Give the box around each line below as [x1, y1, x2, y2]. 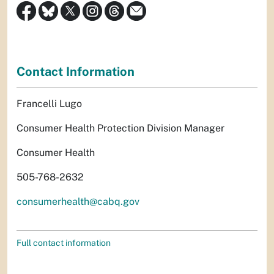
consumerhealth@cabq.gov [17, 195, 139, 207]
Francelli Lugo [17, 97, 82, 109]
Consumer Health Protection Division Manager [17, 122, 224, 134]
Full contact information [17, 237, 111, 248]
